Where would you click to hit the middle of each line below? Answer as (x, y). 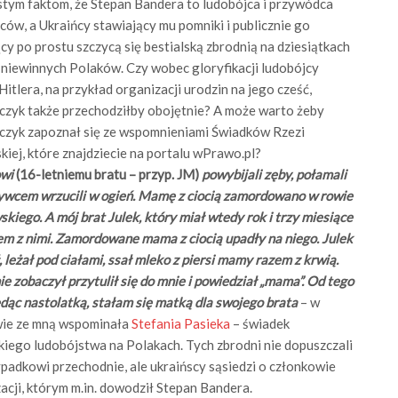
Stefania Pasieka (181, 323)
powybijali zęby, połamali (274, 174)
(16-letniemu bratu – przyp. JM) (109, 174)
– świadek (260, 323)
